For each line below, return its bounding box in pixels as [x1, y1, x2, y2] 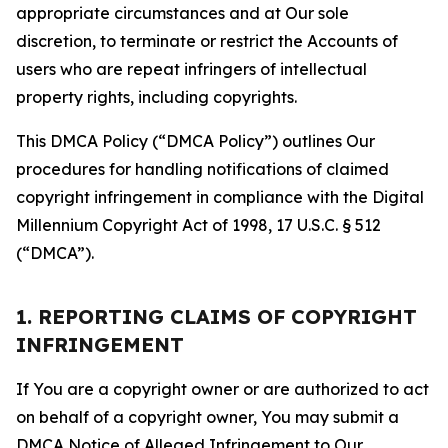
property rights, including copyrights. [16, 87, 297, 107]
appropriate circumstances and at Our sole [16, 3, 349, 23]
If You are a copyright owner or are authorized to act [16, 379, 429, 399]
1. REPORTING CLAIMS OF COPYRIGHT [16, 304, 417, 329]
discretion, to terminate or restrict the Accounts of [16, 31, 398, 51]
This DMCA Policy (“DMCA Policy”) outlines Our [16, 131, 375, 151]
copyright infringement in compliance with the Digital [16, 187, 424, 207]
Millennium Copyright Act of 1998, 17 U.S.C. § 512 [16, 215, 381, 235]
